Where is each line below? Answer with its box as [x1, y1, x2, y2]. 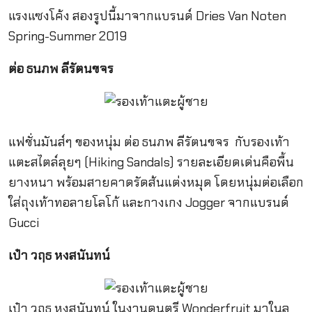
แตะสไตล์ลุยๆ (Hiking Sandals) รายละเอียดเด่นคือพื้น [8, 153, 294, 171]
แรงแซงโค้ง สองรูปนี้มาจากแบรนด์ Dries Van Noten [8, 7, 286, 24]
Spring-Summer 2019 [8, 27, 127, 45]
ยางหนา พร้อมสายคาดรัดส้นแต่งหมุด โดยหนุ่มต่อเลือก [8, 173, 304, 191]
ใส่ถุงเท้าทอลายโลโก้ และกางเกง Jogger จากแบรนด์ [8, 194, 289, 211]
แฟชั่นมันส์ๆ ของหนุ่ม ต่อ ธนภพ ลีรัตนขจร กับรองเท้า [8, 133, 290, 150]
